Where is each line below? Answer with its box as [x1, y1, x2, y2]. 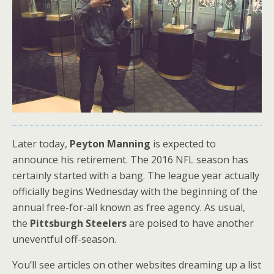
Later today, [12, 137, 70, 150]
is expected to [150, 137, 216, 150]
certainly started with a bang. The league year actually [12, 169, 259, 182]
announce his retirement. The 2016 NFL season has [12, 153, 248, 166]
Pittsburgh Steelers [30, 217, 127, 230]
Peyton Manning [70, 137, 150, 150]
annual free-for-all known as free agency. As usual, [12, 201, 245, 214]
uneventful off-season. [12, 232, 116, 246]
